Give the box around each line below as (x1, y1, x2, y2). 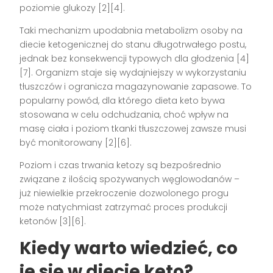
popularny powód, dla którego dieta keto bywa (19, 94, 225, 107)
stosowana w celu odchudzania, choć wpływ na (19, 108, 229, 121)
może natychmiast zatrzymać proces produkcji (19, 201, 228, 214)
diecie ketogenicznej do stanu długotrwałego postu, (19, 38, 247, 51)
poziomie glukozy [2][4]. (19, 2, 126, 15)
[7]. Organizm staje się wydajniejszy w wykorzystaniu (19, 66, 247, 79)
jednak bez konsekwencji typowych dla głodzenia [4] (19, 52, 250, 65)
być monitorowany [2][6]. (19, 136, 132, 149)
